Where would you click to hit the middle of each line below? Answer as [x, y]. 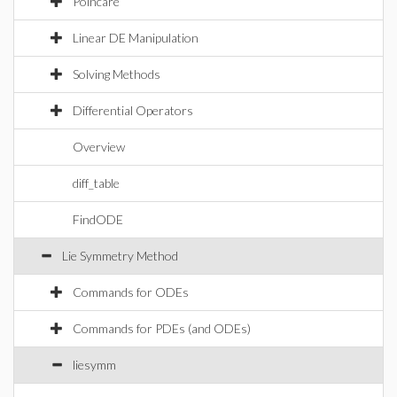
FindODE [98, 219]
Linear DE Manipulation [136, 38]
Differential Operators [133, 110]
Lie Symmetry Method [120, 256]
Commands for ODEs [131, 292]
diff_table [96, 183]
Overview [99, 147]
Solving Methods [117, 74]
